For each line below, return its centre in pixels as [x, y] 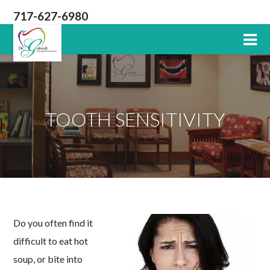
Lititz [26, 31]
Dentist [30, 54]
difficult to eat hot [51, 241]
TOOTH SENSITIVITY [135, 119]
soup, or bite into [48, 259]
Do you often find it [53, 223]
